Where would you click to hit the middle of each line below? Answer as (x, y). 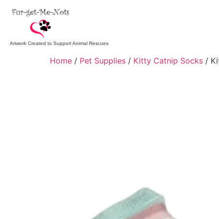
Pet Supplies (103, 61)
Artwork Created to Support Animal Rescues (59, 44)
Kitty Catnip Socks (168, 61)
